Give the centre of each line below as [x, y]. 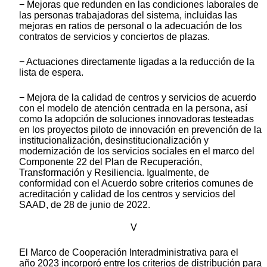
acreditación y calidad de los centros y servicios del [127, 194]
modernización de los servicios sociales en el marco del [137, 151]
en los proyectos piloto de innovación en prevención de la [140, 130]
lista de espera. [51, 73]
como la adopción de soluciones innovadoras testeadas [136, 119]
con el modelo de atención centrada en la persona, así [133, 108]
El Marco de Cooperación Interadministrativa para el [129, 253]
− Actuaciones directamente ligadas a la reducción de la [137, 62]
